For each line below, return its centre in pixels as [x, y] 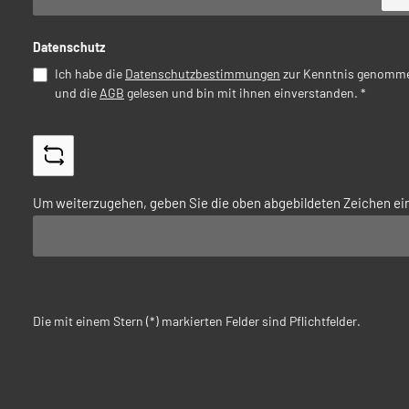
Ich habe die [90, 73]
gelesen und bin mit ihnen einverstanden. [242, 92]
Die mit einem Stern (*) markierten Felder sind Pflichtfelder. [197, 321]
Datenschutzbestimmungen [203, 73]
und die [77, 92]
